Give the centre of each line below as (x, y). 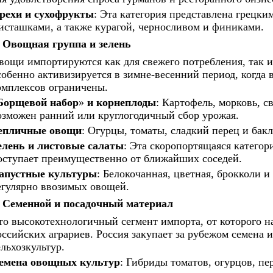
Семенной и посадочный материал (87, 204)
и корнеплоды (121, 102)
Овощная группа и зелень (66, 44)
